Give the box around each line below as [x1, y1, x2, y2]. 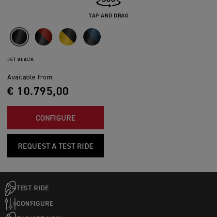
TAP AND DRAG [89, 13, 128, 19]
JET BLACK [7, 57, 34, 62]
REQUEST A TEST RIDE [18, 143, 93, 151]
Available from [7, 74, 52, 81]
